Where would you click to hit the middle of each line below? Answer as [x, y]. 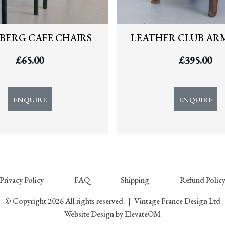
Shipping [135, 180]
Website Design [89, 214]
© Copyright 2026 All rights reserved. [66, 201]
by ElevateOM [137, 214]
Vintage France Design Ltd [176, 201]
